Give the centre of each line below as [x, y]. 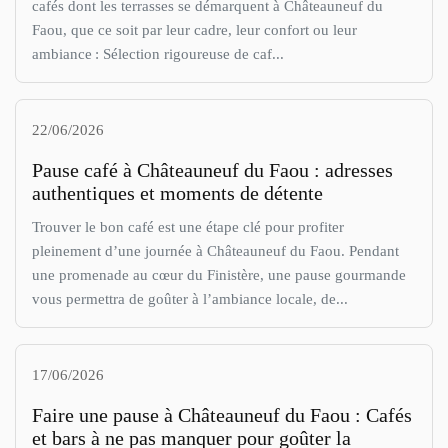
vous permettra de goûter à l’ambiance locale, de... [190, 299]
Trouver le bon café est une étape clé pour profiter [188, 227]
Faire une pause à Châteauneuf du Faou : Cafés [222, 415]
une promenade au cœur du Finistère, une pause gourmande [219, 275]
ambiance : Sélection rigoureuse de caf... [158, 54]
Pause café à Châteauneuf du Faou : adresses [212, 170]
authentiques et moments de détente [177, 193]
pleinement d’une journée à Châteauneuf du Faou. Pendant [215, 251]
